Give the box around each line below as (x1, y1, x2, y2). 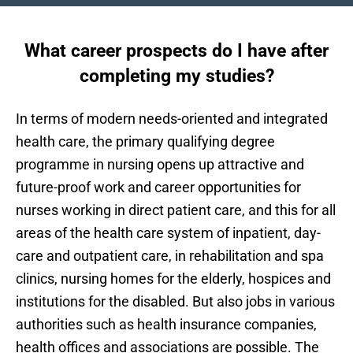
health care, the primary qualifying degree (16, 132, 275, 150)
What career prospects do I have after (24, 39, 329, 61)
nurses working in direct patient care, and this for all (16, 201, 336, 218)
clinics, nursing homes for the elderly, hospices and (16, 269, 331, 287)
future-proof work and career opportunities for (16, 178, 301, 195)
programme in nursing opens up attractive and (16, 155, 304, 173)
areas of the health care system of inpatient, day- (16, 224, 321, 241)
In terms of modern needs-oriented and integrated (16, 110, 328, 127)
